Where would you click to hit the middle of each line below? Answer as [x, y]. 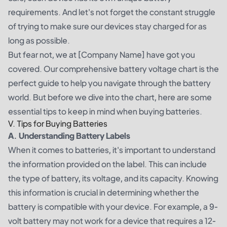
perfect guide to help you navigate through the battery [109, 83]
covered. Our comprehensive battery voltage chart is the [113, 69]
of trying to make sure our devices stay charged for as [107, 26]
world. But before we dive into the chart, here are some [110, 97]
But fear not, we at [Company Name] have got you [102, 55]
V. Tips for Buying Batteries [58, 124]
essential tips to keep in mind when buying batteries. [105, 111]
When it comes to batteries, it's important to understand [112, 150]
